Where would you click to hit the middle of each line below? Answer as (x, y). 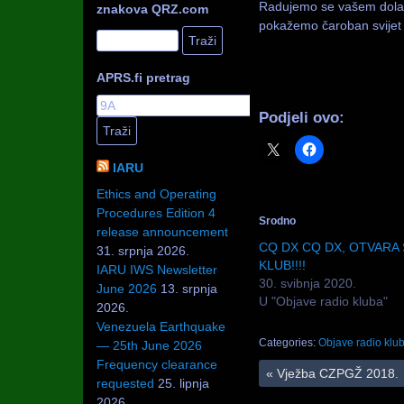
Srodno (277, 220)
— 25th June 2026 (149, 346)
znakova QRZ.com (152, 9)
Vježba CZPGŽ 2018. (336, 374)
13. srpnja (189, 289)
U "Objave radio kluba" (323, 301)
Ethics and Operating (156, 194)
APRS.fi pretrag (143, 78)
